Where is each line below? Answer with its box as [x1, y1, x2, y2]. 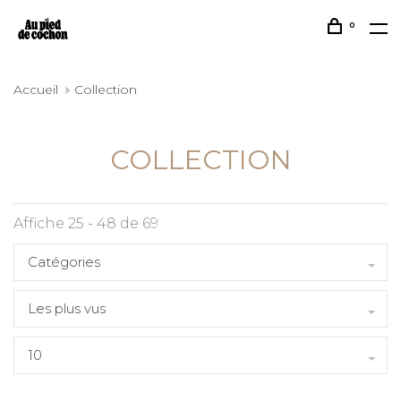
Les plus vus [28, 300, 106, 317]
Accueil [13, 81, 58, 98]
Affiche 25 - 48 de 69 [13, 215, 158, 232]
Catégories [28, 253, 100, 270]
